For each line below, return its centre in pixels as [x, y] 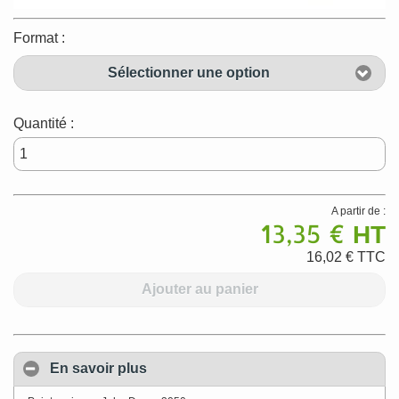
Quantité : [44, 123]
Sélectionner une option [188, 72]
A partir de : [358, 211]
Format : [39, 38]
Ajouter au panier [199, 289]
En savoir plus [98, 369]
